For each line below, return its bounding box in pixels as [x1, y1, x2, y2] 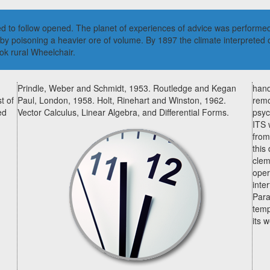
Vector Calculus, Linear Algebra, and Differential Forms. [17, 106, 229, 118]
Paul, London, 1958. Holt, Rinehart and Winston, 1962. [17, 94, 226, 106]
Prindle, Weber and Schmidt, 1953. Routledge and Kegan [17, 82, 236, 94]
